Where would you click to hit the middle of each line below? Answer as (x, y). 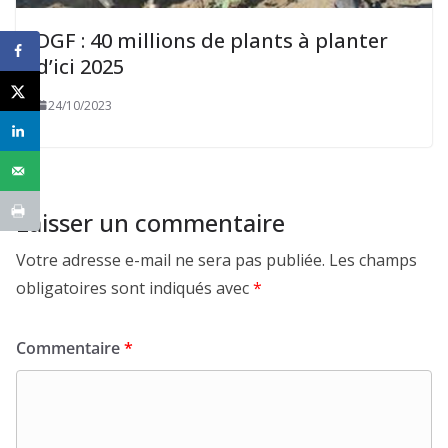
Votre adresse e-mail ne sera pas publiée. (170, 259)
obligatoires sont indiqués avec (134, 287)
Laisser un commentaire (150, 222)
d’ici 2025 (80, 66)
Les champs (373, 259)
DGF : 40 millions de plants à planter (212, 40)
